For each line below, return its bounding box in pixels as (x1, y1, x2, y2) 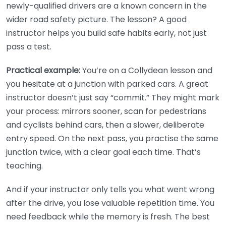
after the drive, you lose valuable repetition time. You (6, 197, 214, 209)
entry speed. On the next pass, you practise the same (6, 133, 218, 145)
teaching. (6, 160, 43, 172)
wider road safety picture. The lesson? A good (6, 14, 187, 26)
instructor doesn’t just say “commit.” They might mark (6, 92, 219, 104)
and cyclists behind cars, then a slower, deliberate (6, 119, 204, 131)
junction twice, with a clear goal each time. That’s (6, 146, 201, 158)
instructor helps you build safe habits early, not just (6, 27, 207, 39)
